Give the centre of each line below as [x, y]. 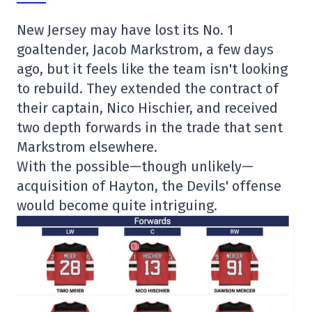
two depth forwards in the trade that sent [150, 127]
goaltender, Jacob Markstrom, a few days [145, 49]
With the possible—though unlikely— [135, 166]
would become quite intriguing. [117, 205]
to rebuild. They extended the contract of [148, 88]
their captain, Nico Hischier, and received [147, 108]
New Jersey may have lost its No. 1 [125, 30]
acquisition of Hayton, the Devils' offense [149, 186]
